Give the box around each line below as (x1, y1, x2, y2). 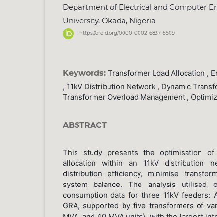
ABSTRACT (62, 120, 107, 130)
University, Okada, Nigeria (62, 16, 155, 26)
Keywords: (62, 68, 108, 77)
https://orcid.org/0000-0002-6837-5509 (79, 30, 175, 37)
